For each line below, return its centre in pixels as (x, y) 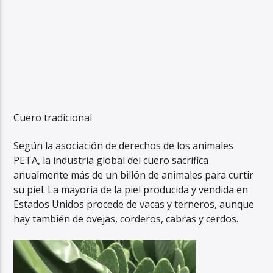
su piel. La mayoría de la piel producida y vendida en (131, 190)
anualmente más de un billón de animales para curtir (134, 175)
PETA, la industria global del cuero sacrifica (111, 161)
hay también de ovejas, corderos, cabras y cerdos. (126, 219)
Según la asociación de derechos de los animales (124, 146)
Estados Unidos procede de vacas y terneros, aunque (134, 204)
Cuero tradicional (53, 117)
